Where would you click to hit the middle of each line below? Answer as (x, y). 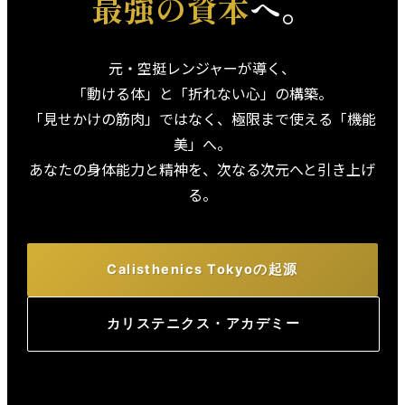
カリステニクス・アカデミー (203, 324)
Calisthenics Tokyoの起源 (202, 270)
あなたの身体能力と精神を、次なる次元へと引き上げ (202, 170)
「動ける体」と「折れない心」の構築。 (202, 94)
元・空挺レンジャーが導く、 (202, 68)
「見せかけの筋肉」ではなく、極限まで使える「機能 (202, 119)
